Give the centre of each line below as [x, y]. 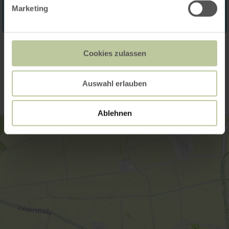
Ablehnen [114, 113]
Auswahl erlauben [114, 83]
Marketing [30, 8]
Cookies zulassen [114, 53]
